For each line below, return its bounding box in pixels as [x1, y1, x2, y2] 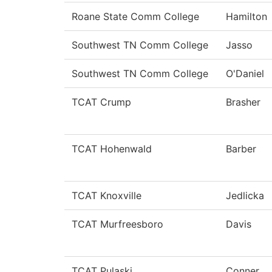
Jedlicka [226, 189, 264, 202]
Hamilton [226, 10, 267, 23]
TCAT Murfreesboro [72, 218, 163, 231]
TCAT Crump [72, 96, 131, 109]
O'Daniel [226, 67, 264, 80]
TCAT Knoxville [72, 189, 141, 202]
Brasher [226, 96, 260, 109]
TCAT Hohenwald [72, 143, 152, 155]
